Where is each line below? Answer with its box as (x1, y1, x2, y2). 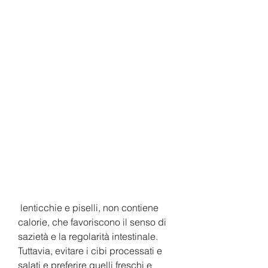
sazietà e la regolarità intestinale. (18, 230, 158, 242)
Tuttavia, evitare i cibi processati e (18, 244, 162, 257)
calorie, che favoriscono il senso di (18, 215, 166, 228)
